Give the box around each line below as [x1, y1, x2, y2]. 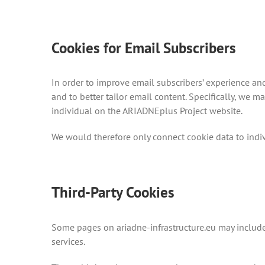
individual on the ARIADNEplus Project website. [51, 105, 243, 117]
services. [51, 235, 89, 247]
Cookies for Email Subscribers [51, 38, 236, 57]
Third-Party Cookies [51, 183, 174, 202]
